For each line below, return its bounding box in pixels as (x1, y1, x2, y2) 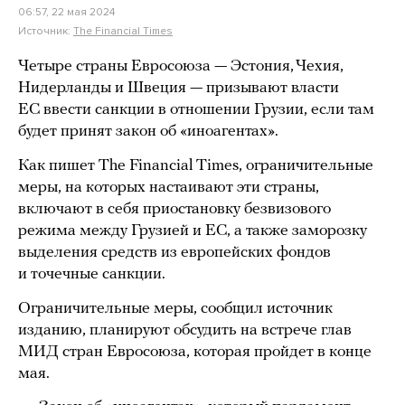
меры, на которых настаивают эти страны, (18, 179, 319, 196)
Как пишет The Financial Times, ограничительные (18, 157, 373, 174)
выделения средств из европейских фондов (18, 244, 331, 261)
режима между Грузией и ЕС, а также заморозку (18, 222, 367, 240)
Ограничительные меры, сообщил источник (18, 300, 333, 317)
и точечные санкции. (18, 266, 165, 283)
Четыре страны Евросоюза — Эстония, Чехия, (18, 58, 344, 75)
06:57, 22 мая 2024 (18, 5, 115, 18)
